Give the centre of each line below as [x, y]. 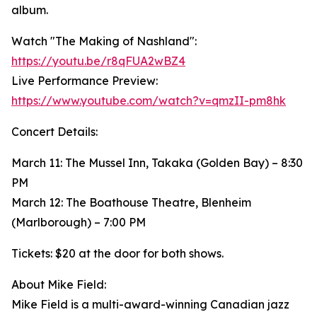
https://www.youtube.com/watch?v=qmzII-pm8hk [149, 101]
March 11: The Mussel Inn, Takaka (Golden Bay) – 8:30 [157, 163]
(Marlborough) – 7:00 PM [79, 223]
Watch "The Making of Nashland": [104, 41]
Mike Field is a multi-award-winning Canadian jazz [150, 305]
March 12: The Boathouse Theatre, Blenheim [131, 203]
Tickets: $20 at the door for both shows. [117, 254]
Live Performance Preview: [85, 81]
